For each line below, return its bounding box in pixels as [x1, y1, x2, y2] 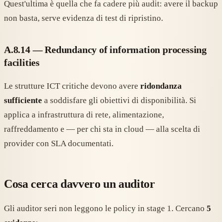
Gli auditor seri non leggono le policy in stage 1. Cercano [4, 204, 207, 214]
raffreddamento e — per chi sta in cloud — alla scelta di [4, 124, 200, 134]
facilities [4, 57, 40, 68]
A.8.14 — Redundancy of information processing [4, 44, 207, 55]
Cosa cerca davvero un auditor [4, 177, 155, 191]
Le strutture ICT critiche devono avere [4, 81, 140, 91]
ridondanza [140, 81, 182, 91]
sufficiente [4, 96, 42, 106]
